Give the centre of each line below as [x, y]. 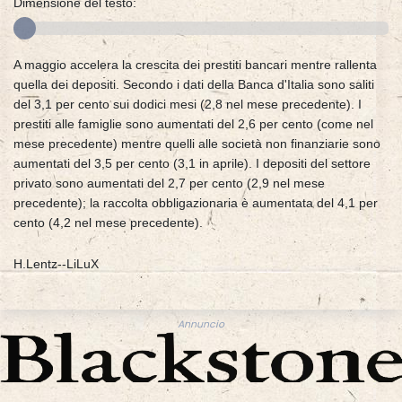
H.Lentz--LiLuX [56, 264]
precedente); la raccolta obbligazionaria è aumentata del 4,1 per [196, 203]
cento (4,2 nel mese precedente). [108, 223]
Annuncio [201, 325]
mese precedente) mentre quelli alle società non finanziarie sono [197, 144]
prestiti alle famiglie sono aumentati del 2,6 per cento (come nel [193, 124]
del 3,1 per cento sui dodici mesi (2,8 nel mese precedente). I [188, 105]
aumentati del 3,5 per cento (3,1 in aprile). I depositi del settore [192, 164]
